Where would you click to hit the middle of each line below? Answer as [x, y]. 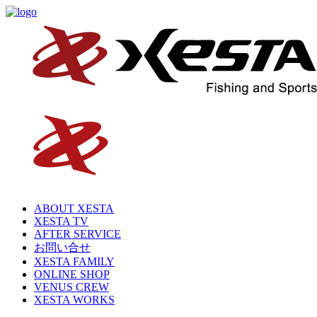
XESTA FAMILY [74, 261]
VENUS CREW [71, 287]
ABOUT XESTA [74, 208]
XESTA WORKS [74, 300]
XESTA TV [61, 221]
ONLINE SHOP [72, 274]
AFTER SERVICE [77, 234]
